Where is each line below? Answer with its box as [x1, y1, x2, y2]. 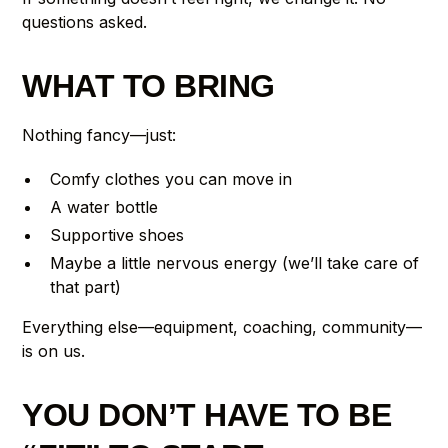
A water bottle [50, 196, 159, 217]
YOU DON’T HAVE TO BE [22, 396, 391, 433]
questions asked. [22, 11, 148, 32]
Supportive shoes [50, 224, 185, 245]
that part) [50, 276, 122, 297]
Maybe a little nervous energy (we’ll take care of [50, 252, 420, 273]
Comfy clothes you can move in [50, 168, 293, 189]
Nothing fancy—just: [22, 124, 177, 145]
